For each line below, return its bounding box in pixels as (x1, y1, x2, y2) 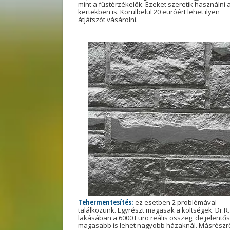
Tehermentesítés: (78, 197, 135, 207)
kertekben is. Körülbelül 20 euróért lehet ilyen (78, 7, 220, 16)
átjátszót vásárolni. (78, 15, 138, 24)
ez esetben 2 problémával (135, 198, 217, 207)
